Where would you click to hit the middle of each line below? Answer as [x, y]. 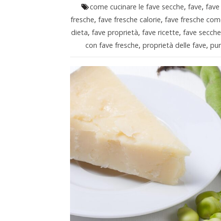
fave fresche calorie [129, 20]
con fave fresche [112, 45]
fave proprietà [115, 33]
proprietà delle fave [174, 45]
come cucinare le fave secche [137, 7]
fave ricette [160, 33]
